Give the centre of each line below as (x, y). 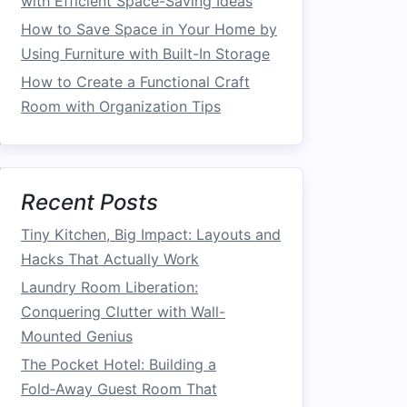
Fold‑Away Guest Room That (119, 389)
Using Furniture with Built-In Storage (145, 54)
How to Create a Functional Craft (135, 82)
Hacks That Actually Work (110, 259)
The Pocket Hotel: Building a (119, 364)
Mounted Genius (77, 336)
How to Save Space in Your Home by (149, 29)
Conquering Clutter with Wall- (123, 312)
